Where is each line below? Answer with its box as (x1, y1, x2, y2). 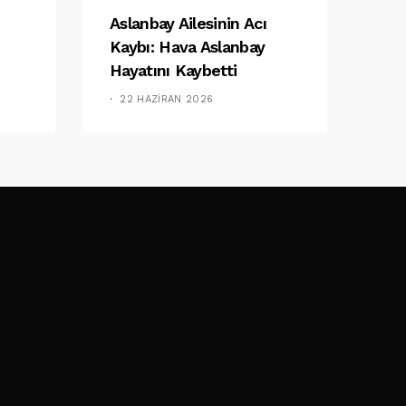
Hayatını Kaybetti (110, 60, 237, 80)
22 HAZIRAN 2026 (120, 92, 214, 105)
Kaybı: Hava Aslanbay (110, 36, 266, 56)
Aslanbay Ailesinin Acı (110, 13, 266, 33)
